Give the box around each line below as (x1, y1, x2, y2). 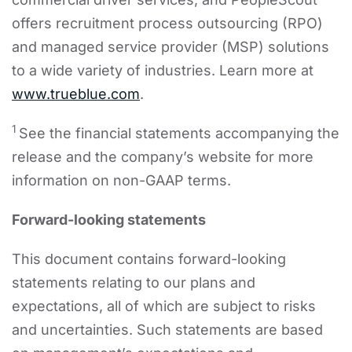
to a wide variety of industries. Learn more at (12, 61, 313, 79)
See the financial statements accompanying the (19, 124, 339, 141)
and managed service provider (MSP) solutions (12, 38, 329, 55)
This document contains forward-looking (12, 250, 286, 267)
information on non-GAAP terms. (12, 171, 231, 189)
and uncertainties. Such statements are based (12, 321, 323, 338)
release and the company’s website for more (12, 148, 313, 165)
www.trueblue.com (12, 85, 140, 102)
